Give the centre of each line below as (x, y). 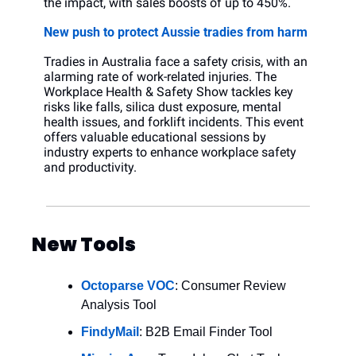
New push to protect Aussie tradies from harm (176, 33)
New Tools (84, 245)
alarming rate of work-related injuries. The (160, 77)
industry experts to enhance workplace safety (170, 153)
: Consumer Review (230, 286)
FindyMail (110, 332)
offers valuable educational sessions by (155, 137)
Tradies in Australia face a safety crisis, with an (176, 62)
